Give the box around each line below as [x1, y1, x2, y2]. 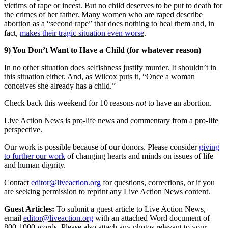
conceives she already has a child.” [4, 81, 116, 90]
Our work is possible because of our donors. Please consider [4, 142, 197, 151]
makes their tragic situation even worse [20, 28, 144, 37]
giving [199, 142, 219, 151]
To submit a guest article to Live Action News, [54, 204, 206, 213]
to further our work [4, 151, 65, 160]
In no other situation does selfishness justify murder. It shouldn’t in [4, 63, 216, 72]
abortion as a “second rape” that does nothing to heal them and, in [4, 19, 214, 28]
